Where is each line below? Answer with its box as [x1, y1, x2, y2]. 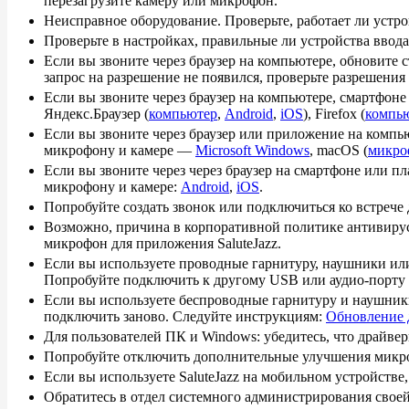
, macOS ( [309, 142, 368, 158]
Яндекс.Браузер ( [44, 106, 149, 121]
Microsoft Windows [195, 142, 309, 158]
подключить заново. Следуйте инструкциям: [44, 309, 326, 324]
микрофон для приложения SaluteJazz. [44, 236, 281, 251]
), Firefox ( [303, 106, 365, 121]
